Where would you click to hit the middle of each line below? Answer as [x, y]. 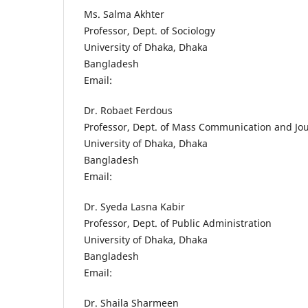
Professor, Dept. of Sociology [150, 30]
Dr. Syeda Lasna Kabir [134, 207]
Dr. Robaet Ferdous [128, 110]
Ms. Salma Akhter [124, 14]
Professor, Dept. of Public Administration [178, 223]
